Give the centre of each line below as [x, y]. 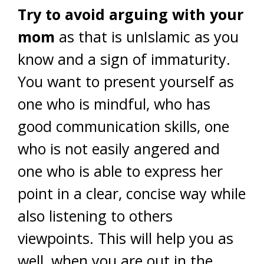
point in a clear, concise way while [132, 193]
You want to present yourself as [126, 81]
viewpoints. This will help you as [126, 238]
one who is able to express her [120, 171]
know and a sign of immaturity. [124, 59]
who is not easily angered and [119, 148]
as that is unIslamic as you [147, 36]
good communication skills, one [123, 126]
